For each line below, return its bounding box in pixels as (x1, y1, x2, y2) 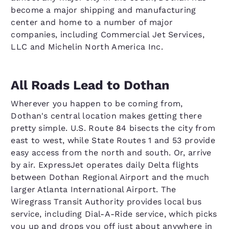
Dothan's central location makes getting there (11, 111, 202, 121)
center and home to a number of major (11, 17, 173, 27)
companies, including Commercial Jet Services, (11, 30, 204, 39)
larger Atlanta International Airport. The (11, 185, 176, 194)
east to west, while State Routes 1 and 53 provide (11, 135, 216, 145)
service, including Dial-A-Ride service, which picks (11, 209, 217, 219)
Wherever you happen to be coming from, (11, 99, 183, 108)
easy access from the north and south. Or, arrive (11, 148, 212, 157)
